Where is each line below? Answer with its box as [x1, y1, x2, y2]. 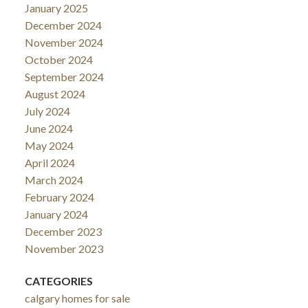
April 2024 [24, 155, 75, 169]
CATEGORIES [24, 274, 93, 287]
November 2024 [24, 35, 103, 49]
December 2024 [24, 18, 102, 32]
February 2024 [24, 190, 94, 203]
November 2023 [24, 241, 103, 255]
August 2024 [24, 87, 85, 100]
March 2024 [24, 173, 83, 186]
